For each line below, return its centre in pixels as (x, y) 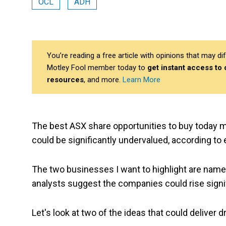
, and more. (103, 80)
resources (65, 80)
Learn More (142, 80)
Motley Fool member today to (97, 68)
